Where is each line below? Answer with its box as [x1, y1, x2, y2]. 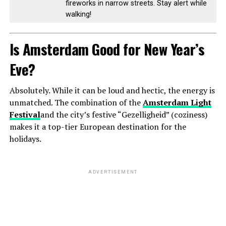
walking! [65, 10, 91, 19]
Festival [9, 109, 40, 121]
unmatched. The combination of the [9, 97, 143, 108]
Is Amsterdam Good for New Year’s [9, 38, 205, 60]
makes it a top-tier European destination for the [9, 121, 186, 133]
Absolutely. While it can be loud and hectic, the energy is [9, 85, 215, 96]
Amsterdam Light [142, 97, 211, 108]
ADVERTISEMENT [88, 169, 138, 175]
